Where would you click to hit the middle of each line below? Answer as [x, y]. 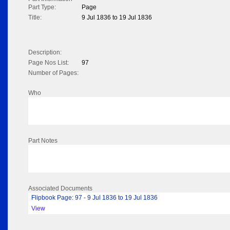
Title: [35, 18]
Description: [45, 53]
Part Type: [42, 7]
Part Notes [43, 141]
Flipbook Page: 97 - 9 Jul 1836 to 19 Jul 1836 [94, 198]
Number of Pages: [53, 73]
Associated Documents [60, 189]
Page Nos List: [49, 63]
